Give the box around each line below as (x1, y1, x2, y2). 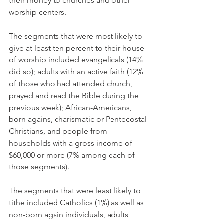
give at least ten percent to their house (9, 43, 146, 53)
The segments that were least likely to (9, 186, 143, 195)
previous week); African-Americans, (9, 103, 134, 112)
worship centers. (9, 7, 66, 17)
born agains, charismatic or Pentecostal (9, 114, 149, 124)
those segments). (9, 162, 69, 171)
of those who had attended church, (9, 79, 134, 88)
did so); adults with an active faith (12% (9, 67, 145, 76)
